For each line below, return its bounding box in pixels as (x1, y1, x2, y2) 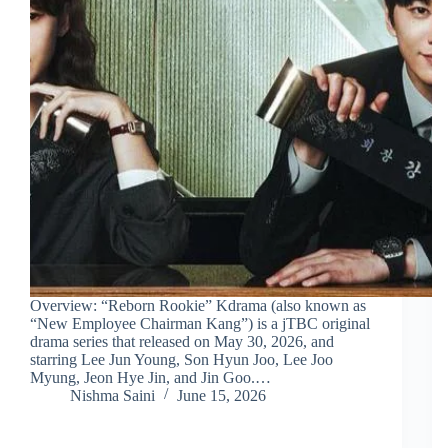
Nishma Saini (70, 387, 155, 405)
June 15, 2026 (177, 387, 266, 405)
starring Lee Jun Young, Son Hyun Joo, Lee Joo (30, 351, 333, 369)
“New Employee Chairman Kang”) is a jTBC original (30, 315, 370, 333)
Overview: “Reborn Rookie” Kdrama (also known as (30, 297, 366, 315)
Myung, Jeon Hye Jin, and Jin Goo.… (30, 369, 271, 387)
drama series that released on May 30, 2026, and (30, 333, 334, 351)
